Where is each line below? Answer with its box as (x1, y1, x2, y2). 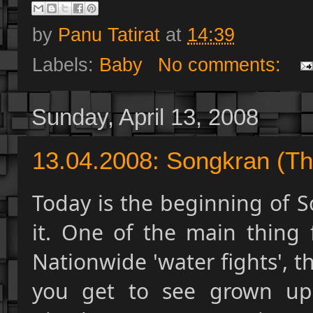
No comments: (157, 53, 286, 75)
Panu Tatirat (58, 23, 160, 45)
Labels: (32, 53, 99, 75)
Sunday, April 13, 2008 (31, 104, 259, 130)
